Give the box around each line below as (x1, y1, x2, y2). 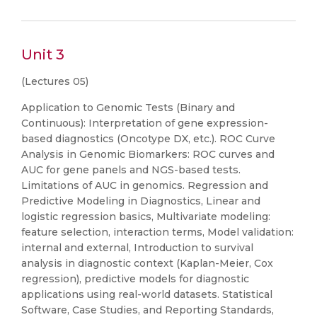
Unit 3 (21, 46, 64, 63)
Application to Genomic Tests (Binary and (21, 101, 235, 114)
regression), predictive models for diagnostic (21, 272, 249, 285)
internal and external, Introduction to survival (21, 241, 253, 254)
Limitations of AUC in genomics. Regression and (21, 179, 268, 192)
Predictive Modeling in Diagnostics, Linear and (21, 195, 260, 207)
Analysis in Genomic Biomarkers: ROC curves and (21, 148, 275, 161)
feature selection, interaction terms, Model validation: (21, 226, 294, 238)
